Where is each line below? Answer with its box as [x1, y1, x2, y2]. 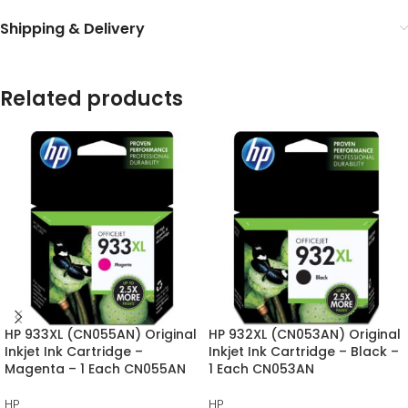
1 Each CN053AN [209, 359, 314, 378]
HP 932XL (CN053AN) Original [209, 324, 401, 343]
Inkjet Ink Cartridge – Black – [209, 342, 399, 361]
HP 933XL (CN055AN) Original [5, 324, 197, 343]
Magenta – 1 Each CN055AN [5, 359, 186, 378]
